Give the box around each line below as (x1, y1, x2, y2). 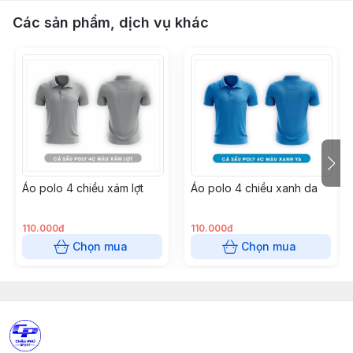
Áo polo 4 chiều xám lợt (22, 181, 143, 195)
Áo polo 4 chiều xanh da (191, 181, 318, 195)
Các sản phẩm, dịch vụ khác (13, 14, 209, 31)
